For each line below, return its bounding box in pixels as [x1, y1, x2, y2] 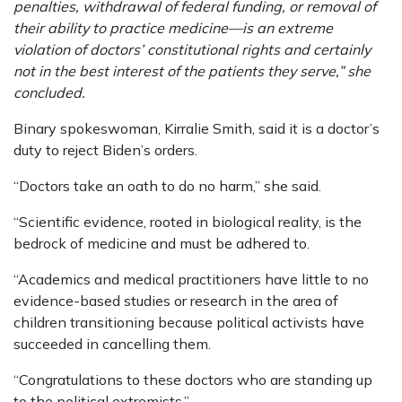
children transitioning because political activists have [13, 313, 364, 332]
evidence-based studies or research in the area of [13, 292, 338, 310]
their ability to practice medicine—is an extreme [13, 19, 333, 38]
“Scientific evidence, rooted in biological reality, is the [13, 213, 362, 232]
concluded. [13, 83, 85, 102]
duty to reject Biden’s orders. [13, 141, 197, 160]
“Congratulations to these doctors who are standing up [13, 371, 372, 389]
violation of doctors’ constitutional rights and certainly [13, 40, 371, 59]
